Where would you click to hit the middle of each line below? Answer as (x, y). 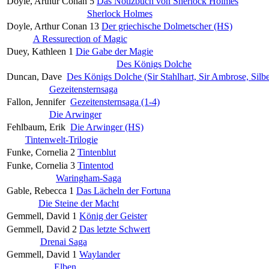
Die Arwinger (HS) (107, 127)
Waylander (100, 254)
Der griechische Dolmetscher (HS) (167, 26)
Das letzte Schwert (115, 229)
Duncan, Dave (34, 76)
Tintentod (95, 165)
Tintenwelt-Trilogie (61, 139)
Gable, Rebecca (37, 190)
